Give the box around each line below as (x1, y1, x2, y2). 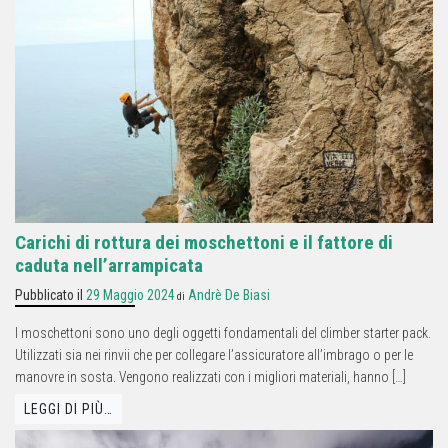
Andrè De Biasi (188, 286, 270, 303)
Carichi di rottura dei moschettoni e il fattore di (15, 230, 393, 254)
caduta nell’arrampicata (15, 253, 203, 277)
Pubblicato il (15, 286, 86, 303)
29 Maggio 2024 (86, 286, 175, 303)
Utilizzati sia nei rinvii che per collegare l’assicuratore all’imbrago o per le (15, 346, 413, 363)
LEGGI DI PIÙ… (24, 400, 113, 417)
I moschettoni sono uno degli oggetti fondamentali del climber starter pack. (15, 324, 431, 341)
